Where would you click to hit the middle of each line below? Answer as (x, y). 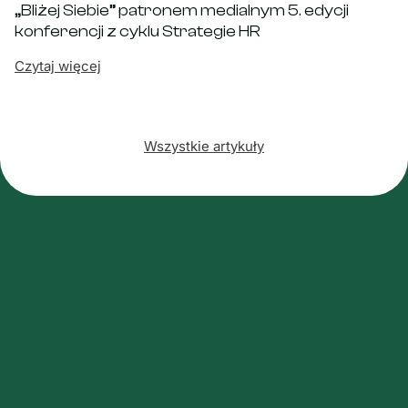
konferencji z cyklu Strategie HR (138, 31)
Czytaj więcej (58, 66)
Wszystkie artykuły (204, 146)
